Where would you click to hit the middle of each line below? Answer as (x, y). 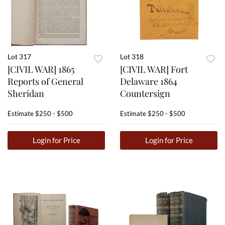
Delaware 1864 (149, 82)
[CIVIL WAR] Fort (154, 70)
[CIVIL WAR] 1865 (41, 70)
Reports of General (45, 82)
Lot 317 (19, 57)
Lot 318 (132, 57)
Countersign (145, 94)
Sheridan (26, 94)
